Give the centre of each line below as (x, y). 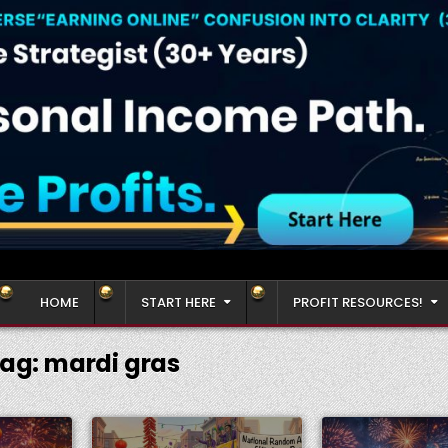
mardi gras (111, 363)
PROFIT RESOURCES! (358, 302)
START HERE (178, 302)
